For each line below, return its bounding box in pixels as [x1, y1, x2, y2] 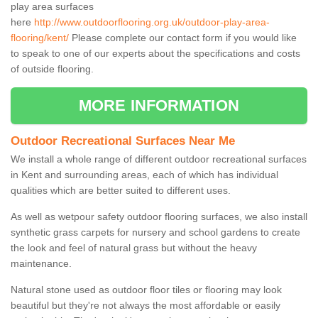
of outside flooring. [11, 63, 94, 75]
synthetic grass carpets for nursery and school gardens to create [11, 226, 300, 238]
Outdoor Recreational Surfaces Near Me [11, 134, 235, 148]
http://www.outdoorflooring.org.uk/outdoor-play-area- [34, 16, 270, 28]
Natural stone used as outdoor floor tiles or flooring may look [11, 284, 282, 296]
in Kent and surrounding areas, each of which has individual [11, 169, 278, 181]
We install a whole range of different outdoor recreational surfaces [11, 153, 307, 165]
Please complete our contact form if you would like [69, 32, 297, 44]
